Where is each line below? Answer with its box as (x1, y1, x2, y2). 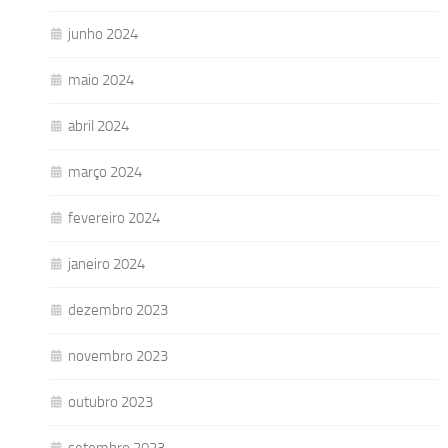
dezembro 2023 (68, 300, 168, 319)
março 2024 (68, 162, 142, 181)
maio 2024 (68, 70, 134, 89)
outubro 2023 (68, 392, 153, 411)
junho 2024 (68, 24, 138, 43)
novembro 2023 (68, 346, 168, 365)
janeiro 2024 (68, 254, 145, 273)
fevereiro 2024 (68, 208, 160, 227)
